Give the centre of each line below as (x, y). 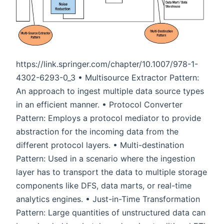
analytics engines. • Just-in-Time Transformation (108, 199)
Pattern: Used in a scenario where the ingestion (105, 159)
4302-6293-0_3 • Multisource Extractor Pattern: (107, 78)
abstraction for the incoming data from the (97, 132)
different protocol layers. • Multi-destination (100, 145)
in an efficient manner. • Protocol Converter (99, 105)
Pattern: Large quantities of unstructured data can (111, 213)
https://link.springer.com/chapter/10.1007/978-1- (107, 64)
